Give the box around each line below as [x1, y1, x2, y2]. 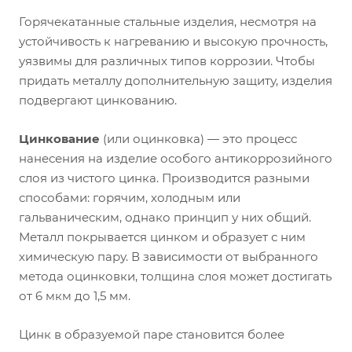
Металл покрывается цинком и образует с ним [19, 229, 306, 244]
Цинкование [19, 131, 100, 146]
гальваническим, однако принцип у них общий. [19, 210, 311, 225]
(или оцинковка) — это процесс [100, 131, 297, 146]
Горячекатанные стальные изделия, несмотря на [19, 14, 317, 29]
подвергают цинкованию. [19, 93, 177, 108]
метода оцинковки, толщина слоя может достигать [19, 269, 332, 284]
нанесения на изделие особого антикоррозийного [19, 151, 332, 166]
